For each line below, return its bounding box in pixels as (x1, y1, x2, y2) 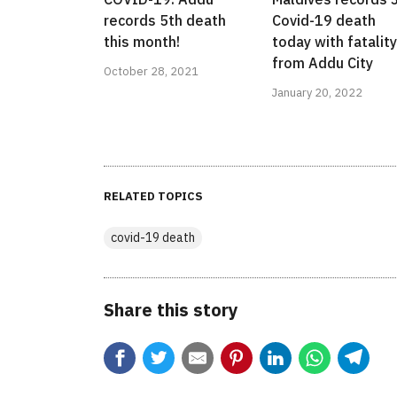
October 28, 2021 (104, 64, 198, 80)
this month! (104, 33, 180, 51)
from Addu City (272, 54, 373, 73)
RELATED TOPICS (104, 189, 203, 205)
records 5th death (104, 12, 226, 30)
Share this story (104, 298, 238, 323)
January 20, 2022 (272, 85, 362, 101)
